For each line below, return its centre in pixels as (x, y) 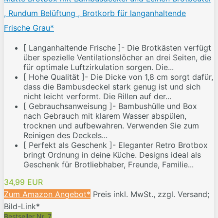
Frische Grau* (29, 28)
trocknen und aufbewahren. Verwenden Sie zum (111, 126)
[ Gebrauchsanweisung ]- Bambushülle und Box (110, 106)
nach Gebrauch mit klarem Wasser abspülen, (105, 116)
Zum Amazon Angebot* (47, 194)
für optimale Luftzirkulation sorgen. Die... (99, 67)
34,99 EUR (23, 182)
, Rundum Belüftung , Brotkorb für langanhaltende (95, 13)
